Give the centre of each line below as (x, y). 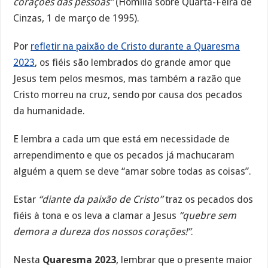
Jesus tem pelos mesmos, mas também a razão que (127, 79)
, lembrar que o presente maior (184, 260)
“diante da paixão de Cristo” (101, 199)
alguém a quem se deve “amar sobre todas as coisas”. (133, 171)
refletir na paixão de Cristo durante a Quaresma (135, 47)
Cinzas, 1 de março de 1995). (77, 19)
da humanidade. (49, 111)
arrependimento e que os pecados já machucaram (124, 155)
